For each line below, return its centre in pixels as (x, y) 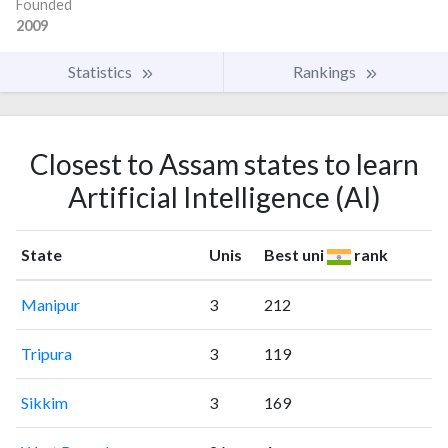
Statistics (101, 72)
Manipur (50, 305)
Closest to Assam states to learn (224, 164)
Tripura (46, 354)
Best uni (295, 255)
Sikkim (44, 403)
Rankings (326, 72)
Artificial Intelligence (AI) (224, 197)
